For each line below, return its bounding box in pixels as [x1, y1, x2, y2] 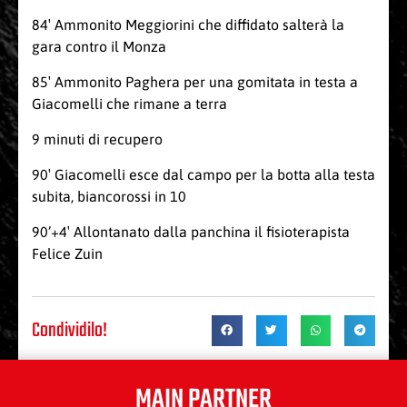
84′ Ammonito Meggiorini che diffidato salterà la [32, 16, 344, 34]
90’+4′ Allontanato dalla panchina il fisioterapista [32, 223, 350, 241]
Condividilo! [32, 315, 107, 347]
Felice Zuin [32, 245, 103, 263]
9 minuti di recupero [32, 131, 163, 148]
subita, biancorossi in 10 [32, 188, 186, 205]
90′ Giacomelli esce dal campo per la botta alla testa [32, 166, 375, 184]
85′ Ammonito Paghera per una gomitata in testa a [32, 74, 358, 91]
